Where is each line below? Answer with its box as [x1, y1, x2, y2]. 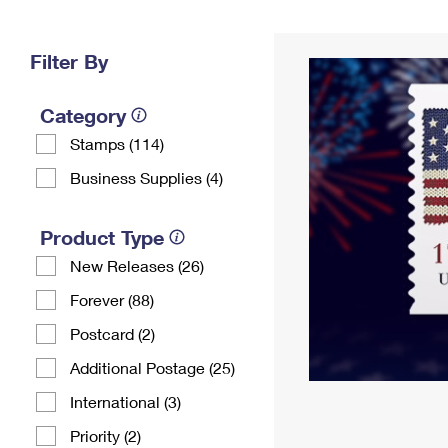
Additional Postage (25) [70, 358, 235, 377]
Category [40, 103, 126, 127]
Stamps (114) [70, 134, 164, 153]
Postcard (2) [70, 324, 155, 343]
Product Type [40, 225, 164, 249]
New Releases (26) [70, 256, 204, 275]
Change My [289, 18, 365, 35]
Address [298, 34, 356, 51]
